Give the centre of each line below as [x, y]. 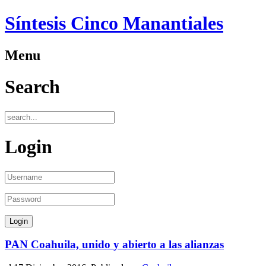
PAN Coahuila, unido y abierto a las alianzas [114, 245]
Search [32, 87]
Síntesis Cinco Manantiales [114, 23]
